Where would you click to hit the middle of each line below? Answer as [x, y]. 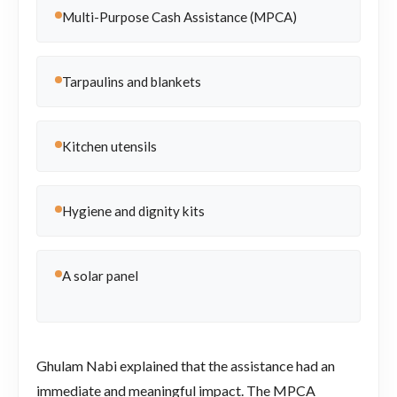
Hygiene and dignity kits [133, 210]
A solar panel [100, 275]
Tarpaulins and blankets [132, 81]
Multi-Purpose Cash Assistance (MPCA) [179, 16]
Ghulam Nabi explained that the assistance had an [186, 365]
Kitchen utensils [109, 146]
